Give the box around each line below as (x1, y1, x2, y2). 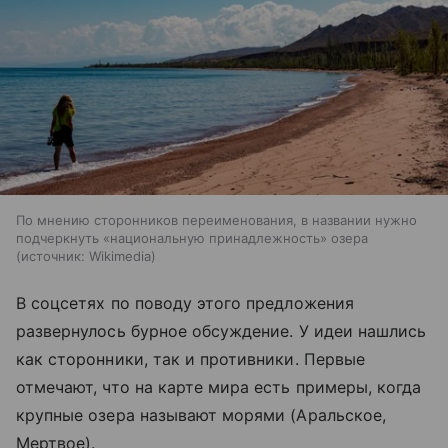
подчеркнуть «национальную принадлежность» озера (16, 230, 368, 247)
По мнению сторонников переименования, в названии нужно (16, 212, 417, 229)
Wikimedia (89, 248, 151, 265)
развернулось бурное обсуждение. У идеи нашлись (16, 321, 427, 342)
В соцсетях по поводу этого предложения (16, 293, 354, 314)
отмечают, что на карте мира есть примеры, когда (16, 377, 422, 398)
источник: (21, 248, 85, 265)
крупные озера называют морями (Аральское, (16, 405, 386, 426)
